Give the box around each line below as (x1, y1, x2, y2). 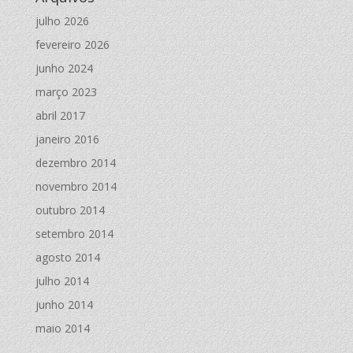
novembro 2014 (35, 179, 117, 195)
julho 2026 (35, 13, 89, 29)
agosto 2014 (35, 250, 100, 266)
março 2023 (35, 84, 97, 100)
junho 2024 (35, 61, 93, 76)
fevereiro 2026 (35, 37, 110, 53)
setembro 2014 (35, 226, 113, 242)
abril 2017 (35, 108, 85, 124)
